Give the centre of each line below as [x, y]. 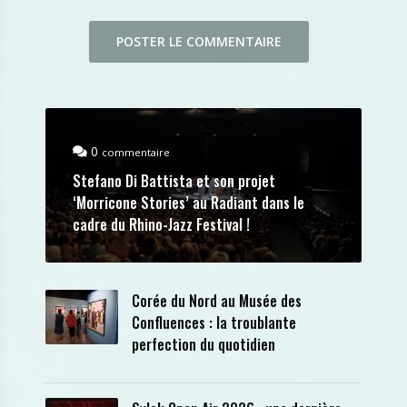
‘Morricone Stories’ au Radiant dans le [189, 203]
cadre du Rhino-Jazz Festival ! [161, 224]
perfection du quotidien [203, 344]
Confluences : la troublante [214, 323]
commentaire [136, 152]
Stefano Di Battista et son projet [174, 181]
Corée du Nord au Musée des [217, 301]
